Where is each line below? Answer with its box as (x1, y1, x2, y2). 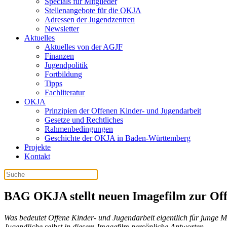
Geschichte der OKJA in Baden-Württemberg (45, 133, 191, 142)
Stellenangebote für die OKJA (45, 6, 141, 15)
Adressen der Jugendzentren (45, 15, 135, 24)
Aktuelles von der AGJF (45, 42, 123, 51)
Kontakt (24, 152, 50, 161)
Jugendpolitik (45, 60, 88, 69)
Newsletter (45, 24, 79, 33)
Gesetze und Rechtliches (45, 115, 123, 124)
